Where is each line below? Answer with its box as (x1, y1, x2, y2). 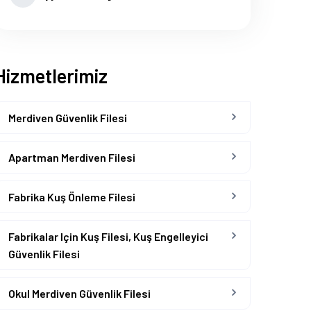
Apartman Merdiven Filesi (8, 151, 135, 164)
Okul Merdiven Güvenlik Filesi (8, 287, 151, 300)
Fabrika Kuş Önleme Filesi (8, 190, 135, 203)
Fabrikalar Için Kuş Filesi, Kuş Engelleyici (8, 230, 208, 243)
